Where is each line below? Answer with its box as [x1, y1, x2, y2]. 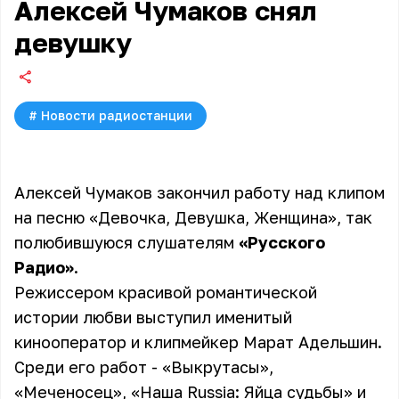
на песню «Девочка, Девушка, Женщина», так [14, 208, 372, 227]
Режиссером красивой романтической [14, 282, 317, 302]
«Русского [239, 232, 325, 252]
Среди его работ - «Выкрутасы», [14, 357, 273, 377]
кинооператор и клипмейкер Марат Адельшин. [14, 332, 382, 352]
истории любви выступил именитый [14, 307, 292, 327]
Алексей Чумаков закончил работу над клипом [14, 183, 385, 202]
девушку [14, 27, 132, 59]
